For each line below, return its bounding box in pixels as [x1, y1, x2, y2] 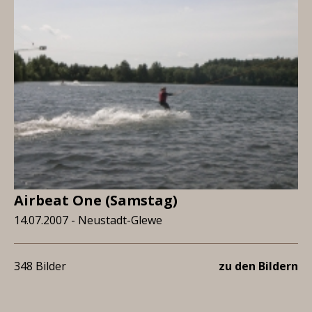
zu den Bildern [219, 258, 298, 274]
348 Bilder [14, 258, 66, 274]
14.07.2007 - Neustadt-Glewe [14, 212, 162, 228]
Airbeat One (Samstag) [14, 191, 178, 210]
